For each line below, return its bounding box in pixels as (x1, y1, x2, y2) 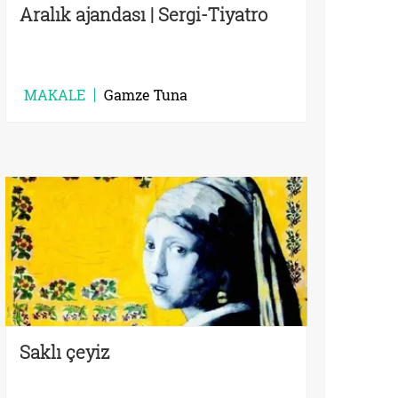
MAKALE (24, 85, 85, 105)
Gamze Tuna (104, 85, 187, 105)
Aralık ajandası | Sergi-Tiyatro (20, 3, 267, 27)
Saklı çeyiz (20, 339, 110, 363)
